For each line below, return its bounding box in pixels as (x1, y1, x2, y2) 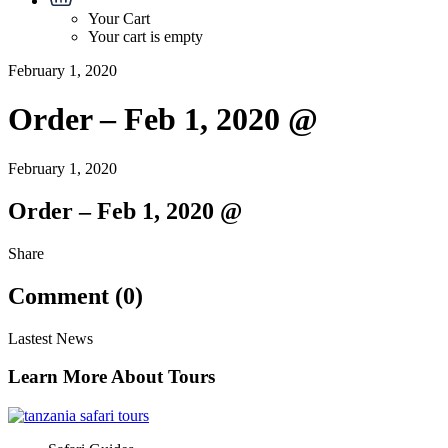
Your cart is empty (88, 28, 203, 45)
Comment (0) (8, 282, 143, 309)
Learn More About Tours (8, 366, 215, 388)
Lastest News (8, 329, 93, 347)
